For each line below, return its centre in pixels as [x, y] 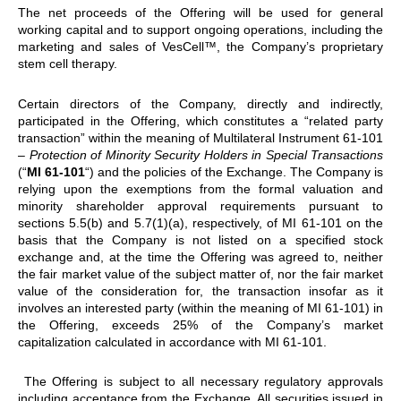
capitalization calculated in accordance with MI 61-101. [172, 341]
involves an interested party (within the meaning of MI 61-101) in [200, 307]
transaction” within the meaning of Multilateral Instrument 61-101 [200, 137]
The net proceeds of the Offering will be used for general [200, 13]
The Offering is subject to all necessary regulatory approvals [204, 381]
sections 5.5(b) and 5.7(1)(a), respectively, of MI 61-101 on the [200, 222]
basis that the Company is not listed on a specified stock [200, 239]
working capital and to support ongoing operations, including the [200, 30]
